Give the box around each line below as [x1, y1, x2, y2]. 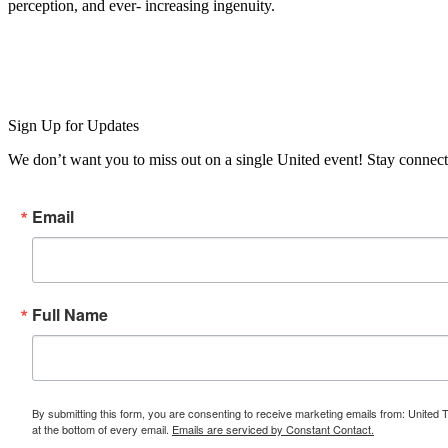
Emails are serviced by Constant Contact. [172, 420, 374, 437]
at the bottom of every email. [32, 420, 172, 437]
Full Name [32, 302, 108, 326]
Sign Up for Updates [8, 116, 139, 134]
